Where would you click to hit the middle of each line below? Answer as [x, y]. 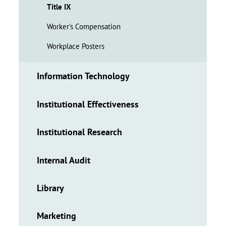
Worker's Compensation [84, 26]
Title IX [59, 7]
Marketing [57, 216]
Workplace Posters [76, 46]
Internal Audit [64, 160]
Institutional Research [80, 132]
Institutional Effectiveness [88, 104]
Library [51, 188]
